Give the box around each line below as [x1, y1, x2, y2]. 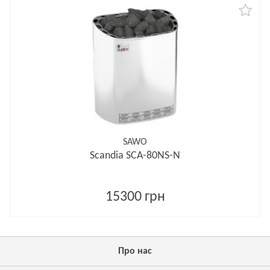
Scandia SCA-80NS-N [90, 150, 180, 162]
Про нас [118, 246, 152, 256]
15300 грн [105, 190, 165, 204]
